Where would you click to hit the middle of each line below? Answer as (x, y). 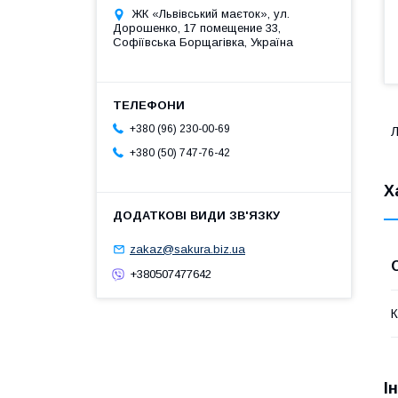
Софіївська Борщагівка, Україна (203, 43)
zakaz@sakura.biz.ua (187, 249)
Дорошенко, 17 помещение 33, (197, 28)
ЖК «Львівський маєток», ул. (211, 14)
